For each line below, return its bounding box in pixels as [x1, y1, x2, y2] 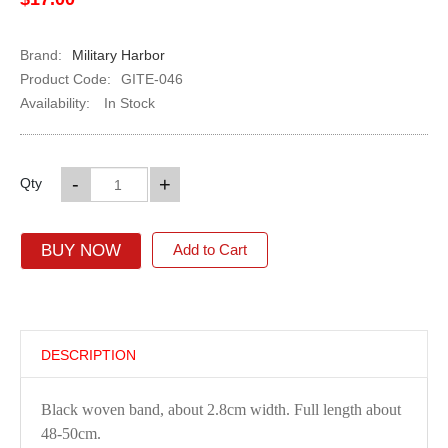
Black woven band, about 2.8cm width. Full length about [40, 401, 401, 418]
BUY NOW [40, 241, 121, 260]
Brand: [19, 47, 62, 63]
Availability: [19, 95, 90, 111]
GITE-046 [120, 71, 183, 87]
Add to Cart [172, 241, 247, 258]
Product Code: [19, 71, 111, 87]
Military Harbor [71, 47, 165, 63]
